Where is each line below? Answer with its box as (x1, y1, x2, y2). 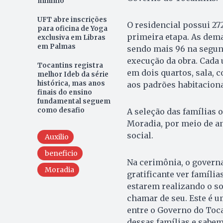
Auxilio (44, 132, 69, 142)
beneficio (44, 149, 78, 158)
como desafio (37, 106, 85, 115)
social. (126, 130, 153, 141)
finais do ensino (37, 88, 92, 97)
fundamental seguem (37, 97, 111, 106)
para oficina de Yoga (37, 24, 108, 33)
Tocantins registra (37, 61, 103, 70)
